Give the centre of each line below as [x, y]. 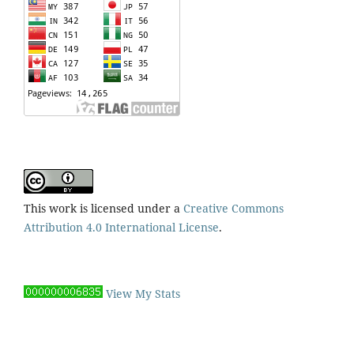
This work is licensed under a [104, 208]
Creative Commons [233, 208]
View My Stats [143, 293]
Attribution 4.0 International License [121, 227]
